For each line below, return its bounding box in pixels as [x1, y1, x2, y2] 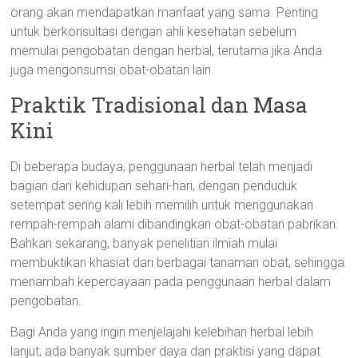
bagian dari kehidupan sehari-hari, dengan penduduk [10, 178, 298, 193]
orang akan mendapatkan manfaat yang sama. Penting [10, 5, 319, 20]
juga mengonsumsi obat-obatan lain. [10, 62, 215, 78]
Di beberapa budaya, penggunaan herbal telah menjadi [10, 159, 313, 174]
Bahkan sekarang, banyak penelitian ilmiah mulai [10, 236, 278, 251]
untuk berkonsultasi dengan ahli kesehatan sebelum [10, 24, 297, 39]
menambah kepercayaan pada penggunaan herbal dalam [10, 274, 332, 289]
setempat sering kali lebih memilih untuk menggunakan [10, 197, 314, 213]
